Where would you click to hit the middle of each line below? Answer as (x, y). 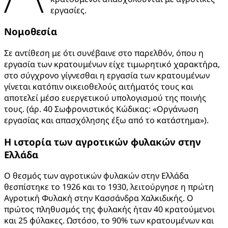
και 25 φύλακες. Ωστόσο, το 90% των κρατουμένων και (109, 221)
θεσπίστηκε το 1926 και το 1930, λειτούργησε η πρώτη (109, 187)
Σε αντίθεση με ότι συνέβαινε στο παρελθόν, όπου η (104, 53)
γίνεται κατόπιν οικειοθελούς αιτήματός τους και (99, 86)
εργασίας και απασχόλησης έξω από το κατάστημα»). (106, 120)
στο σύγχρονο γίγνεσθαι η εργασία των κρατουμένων (107, 75)
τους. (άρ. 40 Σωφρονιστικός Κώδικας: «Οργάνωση (101, 109)
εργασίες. (69, 10)
